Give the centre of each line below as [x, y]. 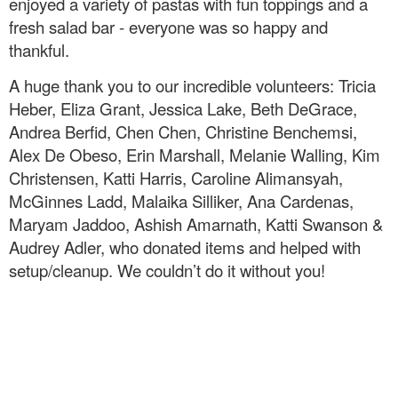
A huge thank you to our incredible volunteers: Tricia [192, 85]
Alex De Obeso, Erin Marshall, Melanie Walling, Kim [195, 154]
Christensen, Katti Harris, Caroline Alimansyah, [176, 177]
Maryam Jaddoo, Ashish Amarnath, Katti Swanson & [196, 223]
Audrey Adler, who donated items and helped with [185, 247]
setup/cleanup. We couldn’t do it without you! [167, 270]
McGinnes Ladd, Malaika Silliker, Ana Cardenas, [181, 200]
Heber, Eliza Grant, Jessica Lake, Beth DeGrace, [183, 108]
